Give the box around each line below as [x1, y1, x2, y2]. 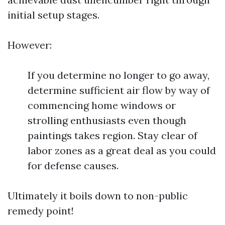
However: [8, 39, 52, 51]
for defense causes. [28, 159, 119, 172]
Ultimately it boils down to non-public [8, 189, 188, 202]
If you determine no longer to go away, [28, 69, 209, 81]
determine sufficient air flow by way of [28, 84, 210, 96]
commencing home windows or [28, 99, 176, 111]
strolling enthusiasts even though [28, 114, 186, 127]
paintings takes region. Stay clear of [28, 129, 197, 142]
